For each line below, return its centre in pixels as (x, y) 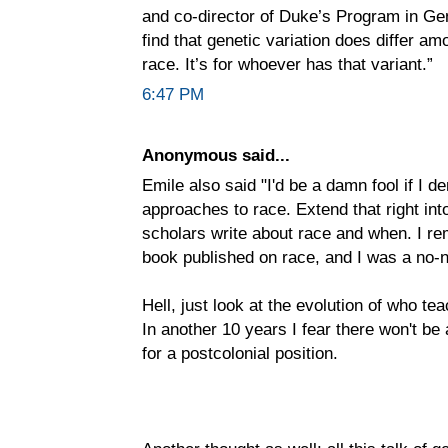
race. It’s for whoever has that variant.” (287, 63)
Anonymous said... (216, 154)
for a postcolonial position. (240, 352)
